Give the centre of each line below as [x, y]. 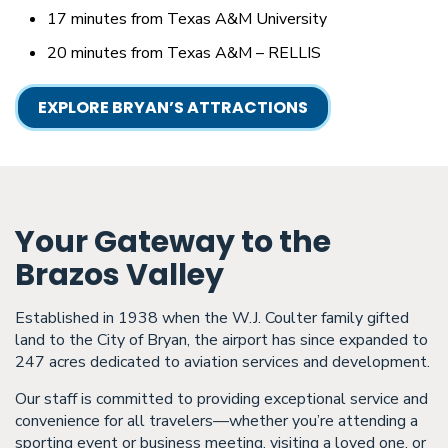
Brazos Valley [119, 275]
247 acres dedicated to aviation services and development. [222, 362]
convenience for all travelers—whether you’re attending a [216, 421]
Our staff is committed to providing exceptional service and [221, 399]
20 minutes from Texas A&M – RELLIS [184, 53]
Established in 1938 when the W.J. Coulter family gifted [212, 318]
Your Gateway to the [173, 242]
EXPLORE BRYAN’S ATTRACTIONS [173, 108]
